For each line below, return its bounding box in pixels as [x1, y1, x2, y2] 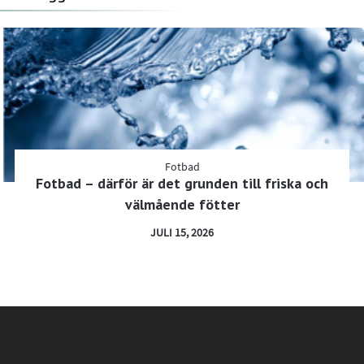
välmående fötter [124, 194, 240, 214]
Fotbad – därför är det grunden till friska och [36, 173, 328, 193]
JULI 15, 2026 [150, 225, 214, 240]
